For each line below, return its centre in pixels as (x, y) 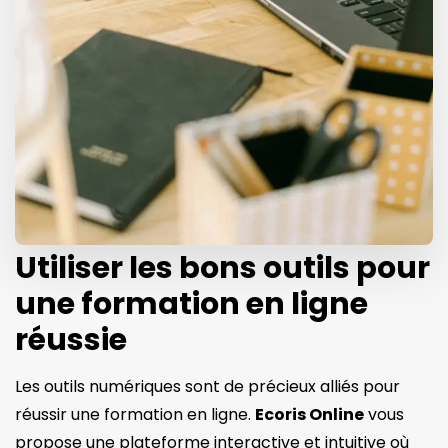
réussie (71, 339)
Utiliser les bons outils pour (222, 267)
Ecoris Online (309, 414)
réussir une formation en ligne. (135, 414)
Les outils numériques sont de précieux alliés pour (207, 386)
